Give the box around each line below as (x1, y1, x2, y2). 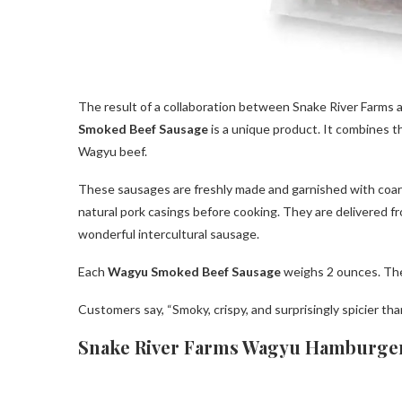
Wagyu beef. (78, 143, 147, 159)
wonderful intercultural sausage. (78, 225, 259, 241)
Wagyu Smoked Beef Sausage (108, 263, 281, 279)
